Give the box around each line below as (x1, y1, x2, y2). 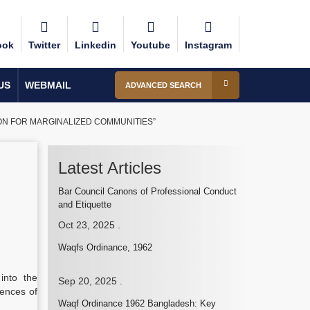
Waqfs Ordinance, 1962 (57, 242, 152, 253)
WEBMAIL (25, 80, 71, 91)
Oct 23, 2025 (57, 219, 115, 230)
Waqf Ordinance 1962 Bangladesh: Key (57, 298, 216, 309)
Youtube (131, 39, 170, 51)
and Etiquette (57, 199, 111, 210)
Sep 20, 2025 (57, 275, 117, 286)
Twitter (28, 39, 60, 51)
